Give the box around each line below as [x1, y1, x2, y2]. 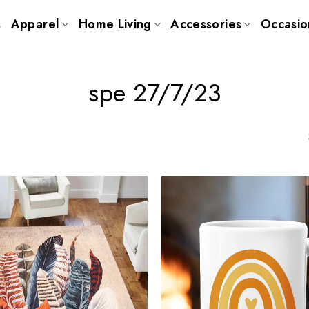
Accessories [170, 15, 242, 33]
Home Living [78, 15, 152, 33]
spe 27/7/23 [88, 74, 221, 111]
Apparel [10, 15, 60, 33]
